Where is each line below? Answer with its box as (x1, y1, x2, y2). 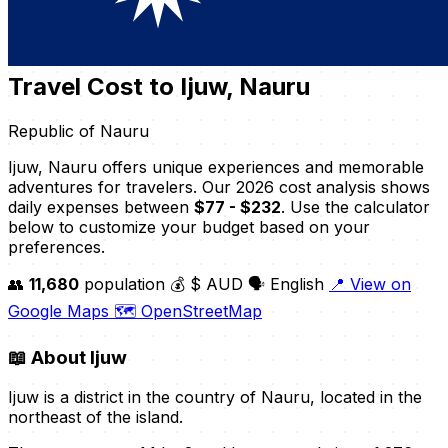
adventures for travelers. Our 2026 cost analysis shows (8, 176, 430, 197)
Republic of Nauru (8, 120, 149, 141)
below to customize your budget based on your (8, 216, 370, 237)
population (79, 273, 170, 294)
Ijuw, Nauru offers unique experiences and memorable (8, 156, 424, 177)
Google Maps (8, 300, 114, 321)
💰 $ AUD (170, 273, 248, 294)
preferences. (8, 236, 105, 257)
